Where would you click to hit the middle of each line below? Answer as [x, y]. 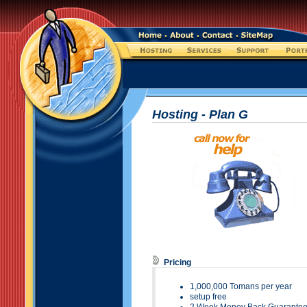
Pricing [177, 262]
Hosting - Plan [195, 114]
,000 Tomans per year [251, 286]
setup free [208, 297]
